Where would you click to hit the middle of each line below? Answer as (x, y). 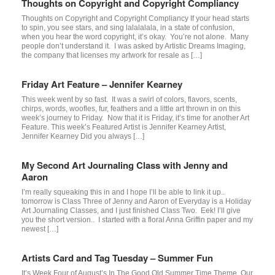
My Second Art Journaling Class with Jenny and (125, 165)
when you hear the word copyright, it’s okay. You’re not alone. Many (135, 37)
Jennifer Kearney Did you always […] (83, 136)
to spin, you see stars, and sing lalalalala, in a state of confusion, (128, 27)
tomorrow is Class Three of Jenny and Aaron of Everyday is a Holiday (136, 201)
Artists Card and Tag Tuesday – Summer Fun (117, 258)
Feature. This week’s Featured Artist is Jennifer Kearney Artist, (124, 127)
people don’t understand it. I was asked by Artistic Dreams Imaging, (134, 46)
